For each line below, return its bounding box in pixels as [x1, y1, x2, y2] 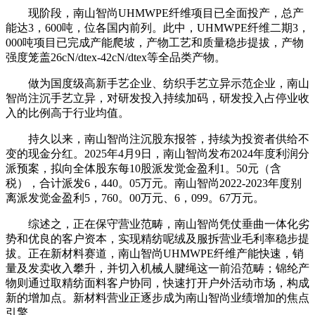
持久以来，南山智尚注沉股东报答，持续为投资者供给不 [6, 133, 309, 145]
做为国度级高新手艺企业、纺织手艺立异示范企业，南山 [6, 77, 309, 89]
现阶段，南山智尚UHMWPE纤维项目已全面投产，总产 [6, 7, 304, 19]
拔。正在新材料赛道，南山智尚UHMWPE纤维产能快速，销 [6, 247, 304, 259]
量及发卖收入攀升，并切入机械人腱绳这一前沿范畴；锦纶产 [6, 262, 309, 274]
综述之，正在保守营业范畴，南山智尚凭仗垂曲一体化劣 [6, 218, 309, 230]
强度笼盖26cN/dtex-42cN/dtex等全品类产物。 [6, 51, 226, 63]
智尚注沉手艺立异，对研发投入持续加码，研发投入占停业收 [6, 92, 309, 104]
